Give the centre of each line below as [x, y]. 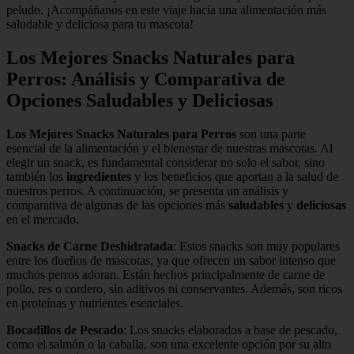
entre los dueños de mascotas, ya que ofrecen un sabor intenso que [171, 260]
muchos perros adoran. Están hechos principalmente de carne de [166, 274]
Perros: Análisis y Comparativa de [146, 79]
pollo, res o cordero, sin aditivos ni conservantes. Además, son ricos [174, 288]
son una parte [271, 134]
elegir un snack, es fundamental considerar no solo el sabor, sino [166, 162]
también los [36, 176]
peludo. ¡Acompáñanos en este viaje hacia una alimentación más [166, 9]
